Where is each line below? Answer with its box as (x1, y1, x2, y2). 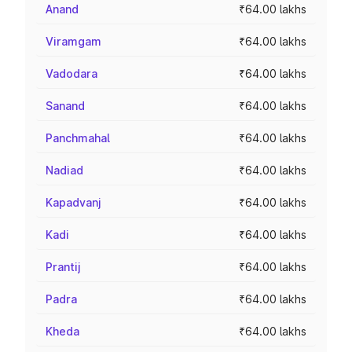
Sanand (46, 99, 85, 112)
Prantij (46, 260, 81, 273)
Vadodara (46, 67, 97, 80)
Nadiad (46, 163, 83, 177)
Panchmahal (46, 131, 110, 145)
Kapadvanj (46, 196, 101, 209)
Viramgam (46, 35, 101, 48)
